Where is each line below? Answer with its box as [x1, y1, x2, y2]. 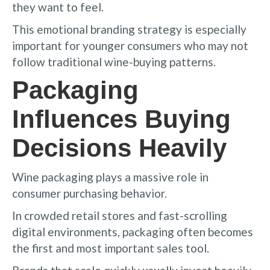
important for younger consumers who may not [12, 38, 248, 52]
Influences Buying [12, 104, 231, 133]
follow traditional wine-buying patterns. [12, 54, 216, 69]
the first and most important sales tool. [12, 240, 209, 255]
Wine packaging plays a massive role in [12, 169, 209, 184]
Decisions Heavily [12, 133, 227, 162]
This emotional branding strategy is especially [12, 22, 246, 36]
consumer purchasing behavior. [12, 186, 167, 200]
